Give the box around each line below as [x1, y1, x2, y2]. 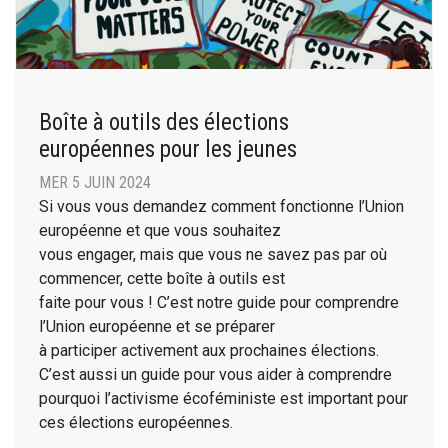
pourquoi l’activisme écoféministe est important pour [39, 389, 408, 409]
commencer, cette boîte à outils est [39, 269, 285, 289]
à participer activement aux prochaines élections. [39, 341, 379, 361]
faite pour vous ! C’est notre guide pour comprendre [39, 293, 399, 313]
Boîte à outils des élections [39, 108, 289, 137]
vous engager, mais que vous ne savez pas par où [39, 245, 387, 265]
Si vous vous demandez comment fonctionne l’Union [39, 197, 404, 217]
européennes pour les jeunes [39, 135, 297, 164]
